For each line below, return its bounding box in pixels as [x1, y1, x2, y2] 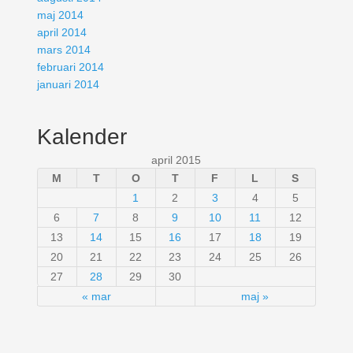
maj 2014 [36, 9, 84, 22]
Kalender [36, 124, 127, 150]
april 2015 [151, 154, 202, 167]
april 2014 [36, 26, 87, 39]
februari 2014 [36, 61, 104, 74]
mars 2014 [36, 43, 91, 57]
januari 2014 [36, 78, 99, 91]
